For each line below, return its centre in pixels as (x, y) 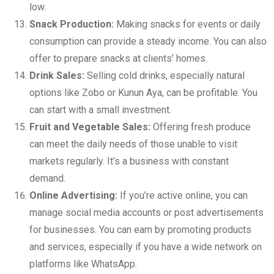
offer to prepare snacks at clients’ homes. (118, 58)
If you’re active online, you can (183, 195)
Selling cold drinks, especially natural (165, 75)
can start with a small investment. (100, 109)
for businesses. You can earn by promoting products (140, 229)
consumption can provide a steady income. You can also (148, 41)
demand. (47, 178)
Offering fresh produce (201, 127)
